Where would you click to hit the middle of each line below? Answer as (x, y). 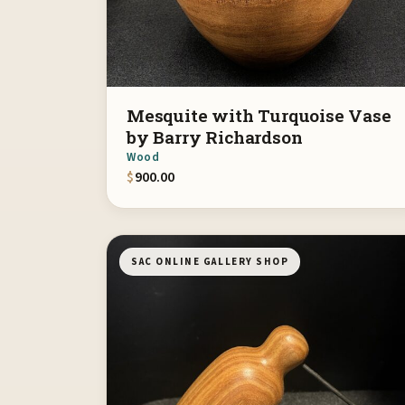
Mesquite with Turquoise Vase (259, 115)
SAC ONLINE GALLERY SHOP (210, 261)
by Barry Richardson (215, 137)
